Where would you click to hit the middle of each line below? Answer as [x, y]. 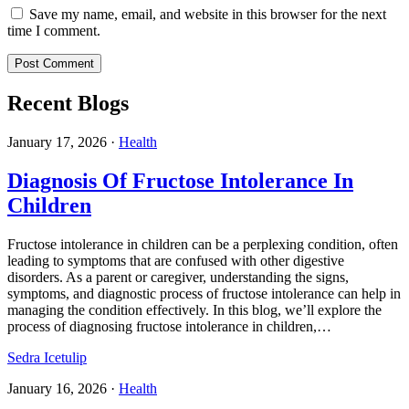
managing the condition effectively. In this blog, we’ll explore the [194, 309]
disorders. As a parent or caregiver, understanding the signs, [178, 277]
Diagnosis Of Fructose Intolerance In [180, 180]
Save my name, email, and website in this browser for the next [208, 15]
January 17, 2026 [57, 142]
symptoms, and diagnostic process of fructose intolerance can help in [204, 293]
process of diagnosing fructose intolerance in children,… [169, 326]
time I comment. [54, 31]
